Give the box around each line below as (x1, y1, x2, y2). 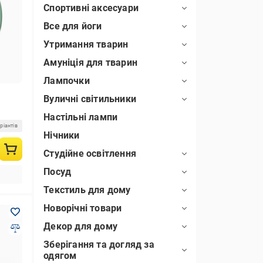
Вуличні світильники (43, 93, 136, 104)
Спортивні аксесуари (43, 2, 139, 14)
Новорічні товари (43, 203, 122, 214)
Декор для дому (43, 221, 117, 232)
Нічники (43, 130, 80, 141)
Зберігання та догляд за (43, 239, 154, 250)
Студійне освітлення (43, 148, 136, 159)
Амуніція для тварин (43, 57, 137, 68)
